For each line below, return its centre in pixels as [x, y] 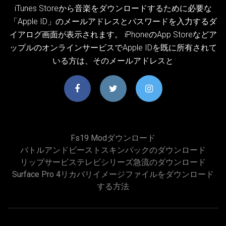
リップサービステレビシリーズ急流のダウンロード [113, 162]
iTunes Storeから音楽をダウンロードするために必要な [113, 8]
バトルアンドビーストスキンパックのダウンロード [113, 150]
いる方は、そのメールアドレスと [113, 61]
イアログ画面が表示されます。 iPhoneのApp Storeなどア [113, 34]
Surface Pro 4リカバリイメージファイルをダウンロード [113, 174]
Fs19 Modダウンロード [113, 138]
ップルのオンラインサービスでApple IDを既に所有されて [113, 47]
